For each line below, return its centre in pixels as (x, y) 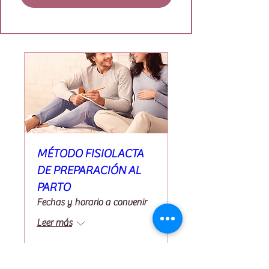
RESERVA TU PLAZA (96, 261)
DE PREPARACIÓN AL (89, 170)
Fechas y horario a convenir (92, 202)
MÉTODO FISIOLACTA (90, 153)
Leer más (54, 222)
